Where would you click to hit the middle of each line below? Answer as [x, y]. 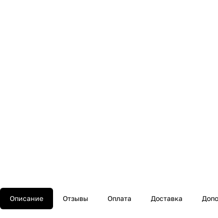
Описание [27, 199]
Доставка [167, 199]
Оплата [119, 199]
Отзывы [75, 199]
